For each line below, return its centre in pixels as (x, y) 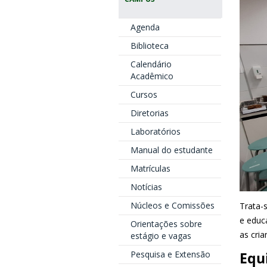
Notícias (146, 187)
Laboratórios (155, 131)
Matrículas (150, 168)
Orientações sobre (166, 224)
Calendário (151, 64)
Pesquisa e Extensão (170, 254)
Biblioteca (149, 46)
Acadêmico (152, 76)
